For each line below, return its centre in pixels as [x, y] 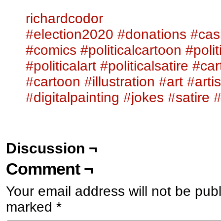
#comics [51, 50]
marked [31, 207]
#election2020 [70, 34]
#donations [152, 34]
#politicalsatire [144, 66]
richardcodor [64, 18]
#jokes [144, 97]
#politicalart [61, 66]
